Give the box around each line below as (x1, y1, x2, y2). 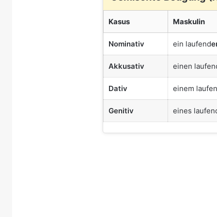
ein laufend (173, 39, 211, 48)
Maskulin (173, 16, 205, 26)
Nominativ (108, 39, 144, 48)
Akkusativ (108, 61, 144, 71)
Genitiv (108, 106, 134, 115)
